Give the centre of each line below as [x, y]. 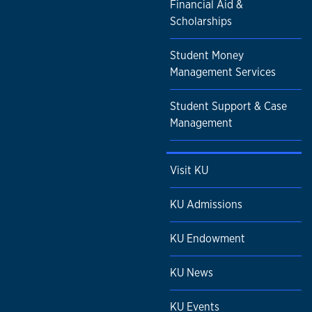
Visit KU [189, 171]
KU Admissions [206, 205]
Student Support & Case [228, 107]
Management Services [223, 72]
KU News [192, 273]
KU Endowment [208, 239]
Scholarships [201, 22]
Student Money [207, 56]
